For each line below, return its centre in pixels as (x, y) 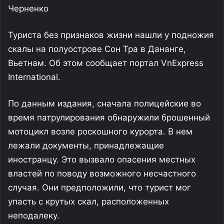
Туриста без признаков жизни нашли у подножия (111, 35)
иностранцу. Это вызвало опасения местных (102, 159)
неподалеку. (34, 215)
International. (34, 77)
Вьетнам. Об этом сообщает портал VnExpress (106, 63)
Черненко (28, 8)
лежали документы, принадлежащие (86, 145)
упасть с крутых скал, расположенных (88, 201)
